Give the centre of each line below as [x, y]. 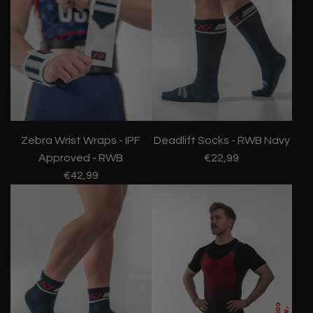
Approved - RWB [81, 158]
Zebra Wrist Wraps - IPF [81, 140]
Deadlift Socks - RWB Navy [221, 140]
